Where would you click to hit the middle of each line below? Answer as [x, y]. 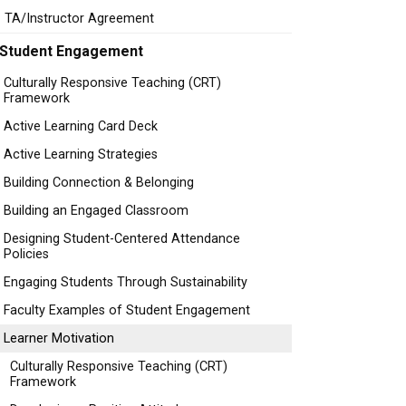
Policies [26, 254]
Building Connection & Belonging [99, 183]
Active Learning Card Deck [81, 126]
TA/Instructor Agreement [79, 19]
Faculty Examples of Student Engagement [127, 310]
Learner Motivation [59, 338]
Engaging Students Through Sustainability [126, 282]
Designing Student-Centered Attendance [122, 239]
